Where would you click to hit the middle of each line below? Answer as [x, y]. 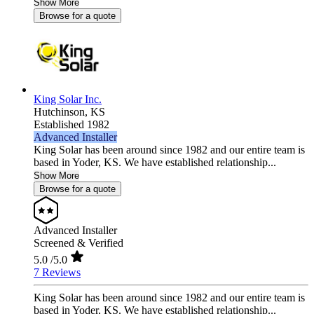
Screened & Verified [78, 243]
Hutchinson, [62, 112]
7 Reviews [57, 273]
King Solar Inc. [68, 100]
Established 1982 [71, 125]
